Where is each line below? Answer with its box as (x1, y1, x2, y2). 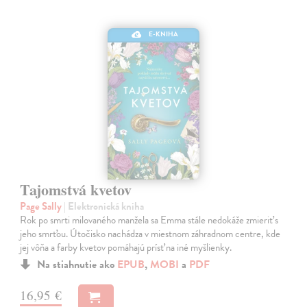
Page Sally (20, 199, 64, 214)
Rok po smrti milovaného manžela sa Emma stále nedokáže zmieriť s (20, 212, 279, 228)
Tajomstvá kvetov (20, 178, 132, 201)
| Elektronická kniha (64, 199, 145, 214)
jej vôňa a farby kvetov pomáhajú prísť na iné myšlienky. (20, 240, 232, 256)
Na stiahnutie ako (37, 256, 118, 273)
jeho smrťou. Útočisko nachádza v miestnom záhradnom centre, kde (20, 226, 281, 242)
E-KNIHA (149, 29, 179, 40)
